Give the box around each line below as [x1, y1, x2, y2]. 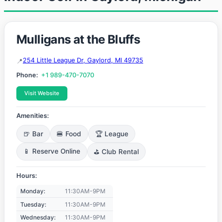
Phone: [16, 71, 38, 79]
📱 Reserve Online [23, 147, 80, 156]
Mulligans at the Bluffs [16, 32, 140, 47]
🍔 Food [56, 129, 82, 138]
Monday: [20, 187, 45, 195]
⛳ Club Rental [94, 147, 139, 156]
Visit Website [24, 90, 59, 97]
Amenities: [16, 112, 49, 120]
